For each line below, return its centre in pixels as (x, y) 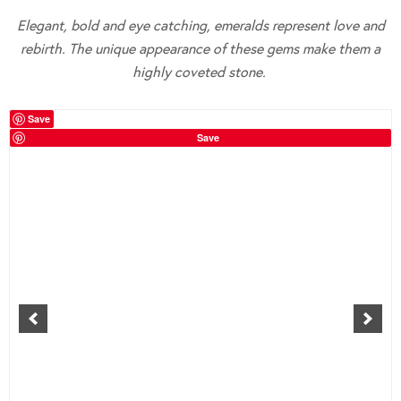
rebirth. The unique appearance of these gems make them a (200, 48)
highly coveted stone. (200, 72)
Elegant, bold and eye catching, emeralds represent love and (200, 25)
